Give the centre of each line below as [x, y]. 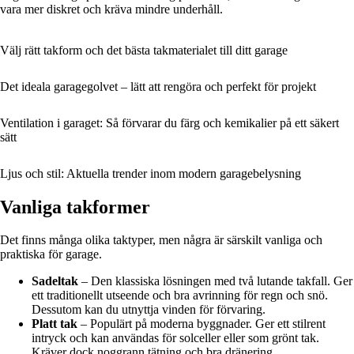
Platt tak [55, 324]
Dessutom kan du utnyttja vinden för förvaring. [149, 310]
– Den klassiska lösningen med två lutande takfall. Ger [215, 281]
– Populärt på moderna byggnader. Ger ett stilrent [201, 324]
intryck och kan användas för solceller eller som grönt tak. [175, 338]
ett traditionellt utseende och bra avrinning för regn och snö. [180, 296]
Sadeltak [55, 281]
